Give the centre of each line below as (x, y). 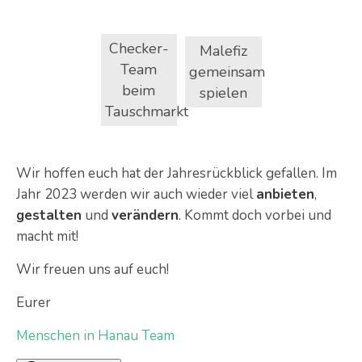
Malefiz (223, 51)
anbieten (285, 195)
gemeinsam (227, 72)
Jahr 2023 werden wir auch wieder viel (136, 195)
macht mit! (47, 237)
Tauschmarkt (146, 112)
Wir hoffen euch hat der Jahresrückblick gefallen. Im (177, 174)
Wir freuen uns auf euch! (93, 270)
